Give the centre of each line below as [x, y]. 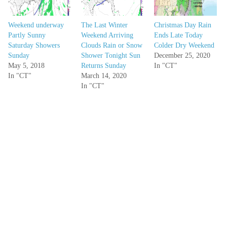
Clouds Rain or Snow [111, 46]
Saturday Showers [34, 46]
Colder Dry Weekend [184, 46]
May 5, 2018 [26, 66]
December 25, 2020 [182, 56]
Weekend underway [36, 25]
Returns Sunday [103, 66]
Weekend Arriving [107, 35]
